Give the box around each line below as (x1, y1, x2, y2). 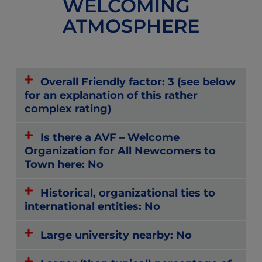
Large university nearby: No (40, 227, 192, 242)
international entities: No (25, 199, 160, 213)
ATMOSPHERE (63, 14, 199, 37)
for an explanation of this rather (25, 88, 198, 102)
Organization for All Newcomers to (25, 143, 216, 157)
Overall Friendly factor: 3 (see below (40, 74, 236, 88)
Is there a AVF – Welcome (40, 130, 180, 144)
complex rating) (25, 101, 111, 115)
